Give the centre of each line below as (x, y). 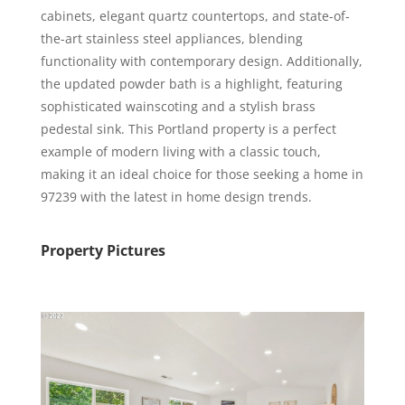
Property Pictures (103, 250)
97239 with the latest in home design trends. (176, 197)
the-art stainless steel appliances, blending (171, 38)
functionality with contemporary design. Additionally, (201, 61)
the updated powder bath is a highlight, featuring (191, 84)
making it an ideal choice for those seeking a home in (202, 174)
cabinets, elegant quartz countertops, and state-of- (195, 16)
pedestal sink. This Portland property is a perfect (188, 129)
